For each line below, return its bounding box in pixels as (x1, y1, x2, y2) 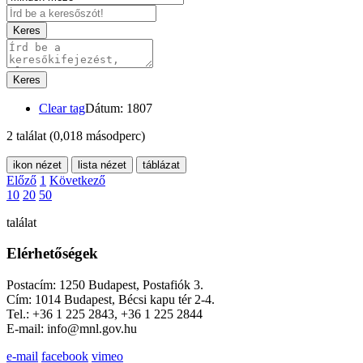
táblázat (143, 158, 180, 171)
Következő (49, 173, 105, 187)
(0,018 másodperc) (49, 128, 145, 143)
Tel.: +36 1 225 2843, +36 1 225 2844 (6, 307, 203, 322)
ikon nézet (13, 158, 62, 171)
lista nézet (78, 158, 126, 171)
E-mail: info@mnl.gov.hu (6, 322, 137, 336)
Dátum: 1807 (85, 100, 152, 115)
